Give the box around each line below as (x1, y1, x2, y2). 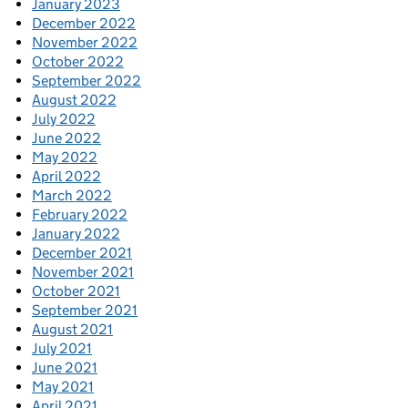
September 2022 (32, 72, 141, 90)
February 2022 (32, 206, 127, 224)
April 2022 (32, 168, 101, 186)
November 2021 (32, 263, 134, 281)
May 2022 (32, 148, 97, 167)
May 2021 (32, 378, 94, 396)
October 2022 (32, 53, 124, 71)
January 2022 (32, 225, 120, 243)
